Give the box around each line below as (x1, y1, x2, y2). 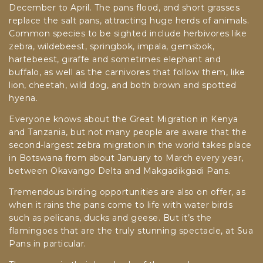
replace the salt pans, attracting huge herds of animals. (9, 15, 249, 26)
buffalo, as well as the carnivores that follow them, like (9, 67, 245, 78)
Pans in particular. (9, 238, 86, 249)
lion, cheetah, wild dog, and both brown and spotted (9, 80, 237, 91)
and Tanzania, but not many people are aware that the (9, 127, 247, 138)
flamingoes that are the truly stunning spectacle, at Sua (9, 225, 253, 237)
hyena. (9, 93, 38, 104)
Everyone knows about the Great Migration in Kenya (9, 114, 238, 125)
